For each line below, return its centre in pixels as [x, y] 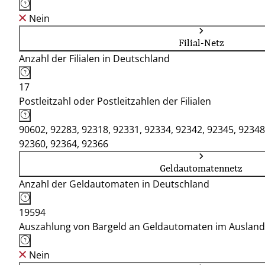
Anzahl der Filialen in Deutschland [94, 59]
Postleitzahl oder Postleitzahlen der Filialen [115, 101]
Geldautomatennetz [201, 168]
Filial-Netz [201, 43]
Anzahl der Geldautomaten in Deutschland [114, 184]
